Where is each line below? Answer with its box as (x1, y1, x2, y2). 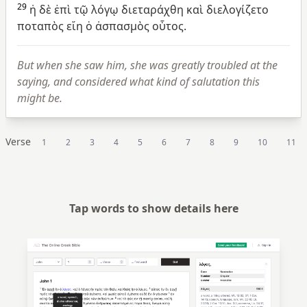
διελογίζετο (206, 1, 269, 17)
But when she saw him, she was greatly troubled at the (17, 57, 278, 73)
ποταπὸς (17, 18, 64, 34)
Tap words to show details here (69, 200, 238, 216)
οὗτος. (152, 18, 186, 34)
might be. (17, 90, 62, 106)
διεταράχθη (121, 1, 184, 17)
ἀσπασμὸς (95, 18, 149, 34)
